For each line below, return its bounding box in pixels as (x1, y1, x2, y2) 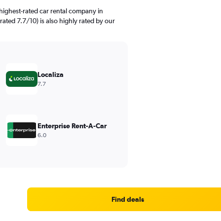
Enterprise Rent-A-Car (37, 122, 107, 130)
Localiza (37, 71, 64, 78)
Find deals (111, 195, 144, 203)
